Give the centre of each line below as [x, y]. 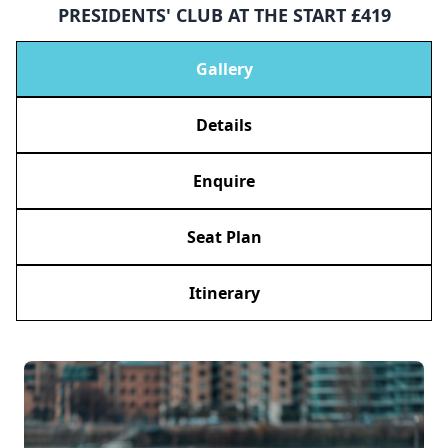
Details [224, 124]
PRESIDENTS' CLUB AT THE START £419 [224, 15]
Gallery [224, 68]
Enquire [224, 180]
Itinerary [224, 292]
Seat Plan [224, 236]
